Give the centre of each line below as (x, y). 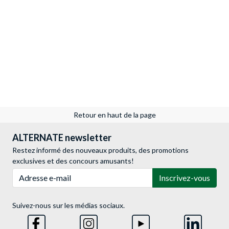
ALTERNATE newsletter (62, 137)
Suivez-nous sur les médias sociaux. (68, 205)
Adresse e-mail (36, 173)
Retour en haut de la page (114, 114)
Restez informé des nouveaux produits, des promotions (100, 150)
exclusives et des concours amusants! (73, 161)
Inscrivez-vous (185, 177)
